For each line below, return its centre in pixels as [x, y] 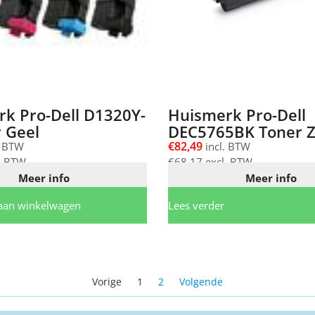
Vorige [107, 281]
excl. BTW [227, 162]
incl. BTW [226, 147]
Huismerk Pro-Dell [237, 115]
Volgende [201, 281]
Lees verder [196, 205]
